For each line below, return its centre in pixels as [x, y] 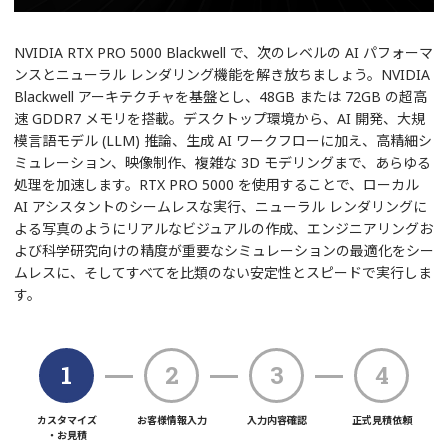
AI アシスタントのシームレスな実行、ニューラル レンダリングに [220, 207]
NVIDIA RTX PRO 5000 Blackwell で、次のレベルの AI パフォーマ [223, 53]
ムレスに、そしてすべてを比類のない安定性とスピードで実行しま [223, 273]
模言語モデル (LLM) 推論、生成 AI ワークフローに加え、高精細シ [223, 141]
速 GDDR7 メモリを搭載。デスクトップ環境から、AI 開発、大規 [219, 119]
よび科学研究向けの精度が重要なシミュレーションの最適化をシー [224, 251]
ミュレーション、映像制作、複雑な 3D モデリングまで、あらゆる [222, 163]
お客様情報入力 [171, 420]
